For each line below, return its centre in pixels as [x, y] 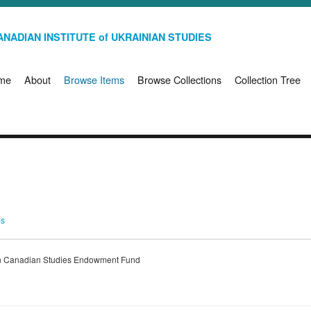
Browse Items [94, 80]
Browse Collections [179, 80]
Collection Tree [268, 80]
